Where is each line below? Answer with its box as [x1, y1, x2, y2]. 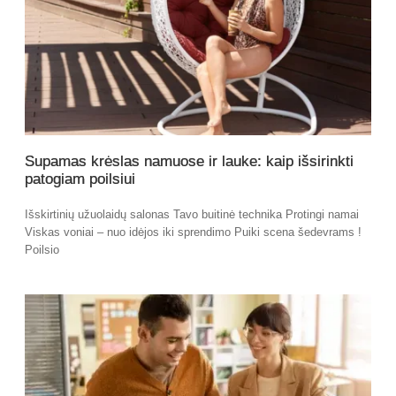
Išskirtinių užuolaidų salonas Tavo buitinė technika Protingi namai [25, 208, 359, 222]
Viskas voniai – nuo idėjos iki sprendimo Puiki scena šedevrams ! [25, 225, 362, 240]
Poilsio [25, 243, 59, 257]
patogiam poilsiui [25, 171, 135, 188]
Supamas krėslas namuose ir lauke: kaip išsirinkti [25, 153, 354, 171]
